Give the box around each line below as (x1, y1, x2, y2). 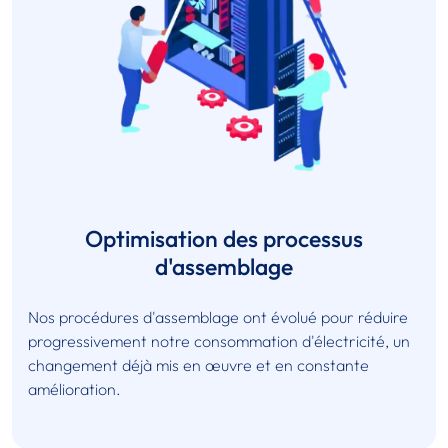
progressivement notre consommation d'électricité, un (28, 331, 410, 352)
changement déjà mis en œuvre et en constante (28, 355, 369, 376)
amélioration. (28, 379, 121, 400)
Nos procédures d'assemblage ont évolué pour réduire (28, 307, 408, 328)
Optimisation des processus (85, 224, 363, 254)
